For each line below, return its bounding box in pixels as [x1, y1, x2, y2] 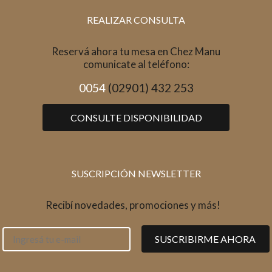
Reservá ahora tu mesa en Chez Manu [52, 45, 220, 58]
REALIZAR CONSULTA [87, 14, 185, 26]
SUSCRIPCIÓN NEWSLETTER [71, 168, 201, 180]
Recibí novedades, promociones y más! [46, 199, 220, 212]
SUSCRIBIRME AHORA [155, 233, 256, 245]
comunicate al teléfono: [83, 58, 189, 71]
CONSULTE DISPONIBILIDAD [70, 112, 202, 124]
